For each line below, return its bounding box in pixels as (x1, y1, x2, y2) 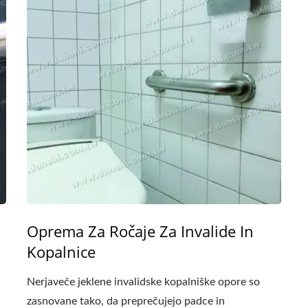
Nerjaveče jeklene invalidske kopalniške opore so (27, 276, 260, 287)
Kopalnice (27, 241, 96, 262)
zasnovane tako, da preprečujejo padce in (27, 296, 225, 307)
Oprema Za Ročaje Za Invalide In (27, 221, 254, 241)
